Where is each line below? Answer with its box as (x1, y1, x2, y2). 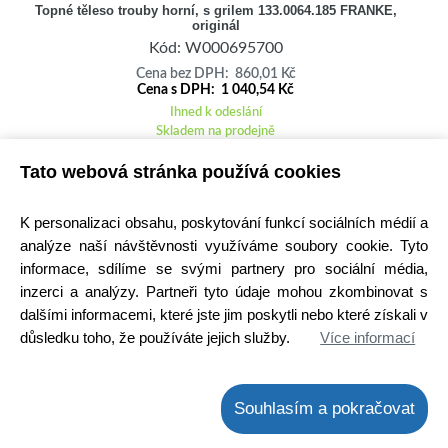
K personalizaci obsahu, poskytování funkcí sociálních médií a (20, 213, 428, 231)
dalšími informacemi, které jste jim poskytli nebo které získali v (20, 305, 428, 323)
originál (191, 18, 240, 34)
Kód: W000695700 (148, 39, 283, 56)
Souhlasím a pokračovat (234, 399, 416, 419)
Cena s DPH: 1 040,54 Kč (137, 83, 295, 98)
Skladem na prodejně (156, 125, 276, 138)
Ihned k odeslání (169, 106, 262, 119)
